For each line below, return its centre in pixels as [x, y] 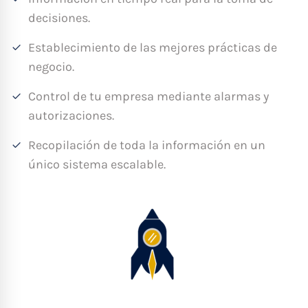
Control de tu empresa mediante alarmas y [148, 96]
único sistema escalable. [97, 164]
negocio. [51, 66]
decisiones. [59, 18]
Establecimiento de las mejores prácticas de [153, 47]
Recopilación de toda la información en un [147, 145]
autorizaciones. [71, 115]
